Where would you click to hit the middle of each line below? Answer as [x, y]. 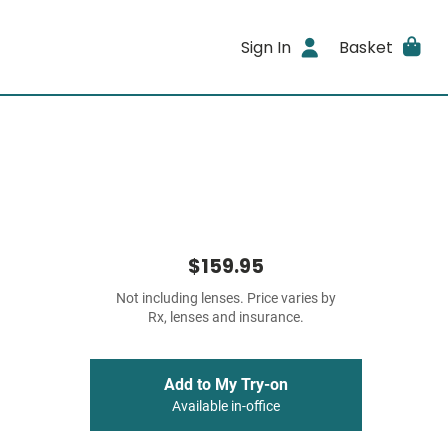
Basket [365, 47]
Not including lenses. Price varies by [226, 298]
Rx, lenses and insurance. [226, 317]
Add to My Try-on [226, 384]
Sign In [266, 47]
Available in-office [226, 406]
